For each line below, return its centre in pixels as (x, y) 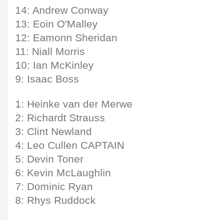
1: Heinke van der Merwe (74, 104)
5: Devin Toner (49, 159)
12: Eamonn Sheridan (66, 38)
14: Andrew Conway (62, 10)
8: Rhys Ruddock (55, 200)
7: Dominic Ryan (54, 186)
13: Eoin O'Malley (56, 24)
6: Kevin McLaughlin (63, 173)
